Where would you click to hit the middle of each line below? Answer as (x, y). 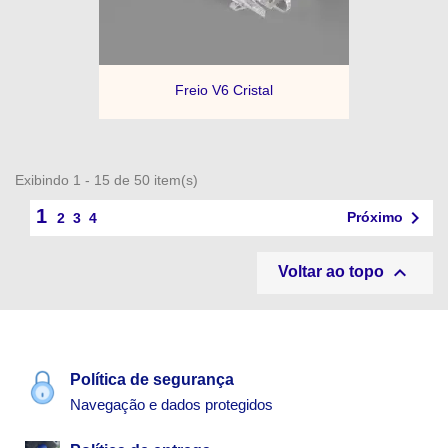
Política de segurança (152, 379)
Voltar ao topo (333, 271)
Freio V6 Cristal (224, 90)
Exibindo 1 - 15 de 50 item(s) (106, 179)
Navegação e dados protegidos (171, 404)
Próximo (375, 216)
